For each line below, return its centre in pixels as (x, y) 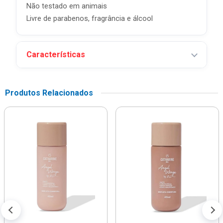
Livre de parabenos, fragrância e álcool (90, 19)
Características (56, 55)
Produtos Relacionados (49, 93)
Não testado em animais (67, 6)
